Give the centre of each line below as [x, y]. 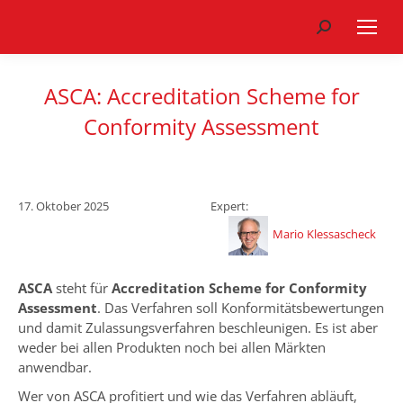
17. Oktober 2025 [63, 206]
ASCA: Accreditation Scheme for [201, 96]
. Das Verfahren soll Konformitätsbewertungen [241, 308]
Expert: [229, 206]
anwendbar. [55, 367]
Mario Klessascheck [324, 234]
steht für [82, 288]
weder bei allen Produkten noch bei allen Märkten [172, 347]
